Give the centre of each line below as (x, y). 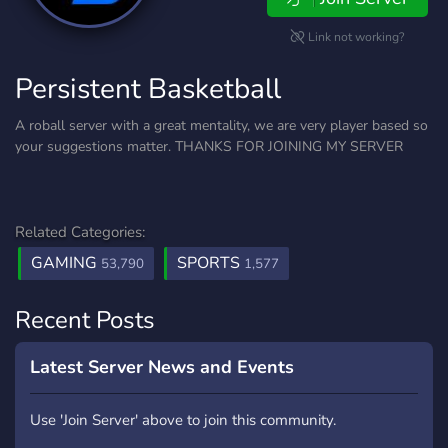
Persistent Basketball (148, 89)
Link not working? (355, 37)
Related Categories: (80, 232)
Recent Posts (85, 320)
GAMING (66, 263)
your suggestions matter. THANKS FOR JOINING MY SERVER (209, 146)
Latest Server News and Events (162, 367)
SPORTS (210, 263)
